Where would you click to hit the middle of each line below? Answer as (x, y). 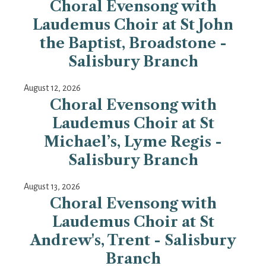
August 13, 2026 (52, 187)
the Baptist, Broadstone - (133, 43)
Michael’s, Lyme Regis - (133, 142)
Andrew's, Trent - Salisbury (133, 240)
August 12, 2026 (52, 88)
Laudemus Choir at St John (133, 25)
